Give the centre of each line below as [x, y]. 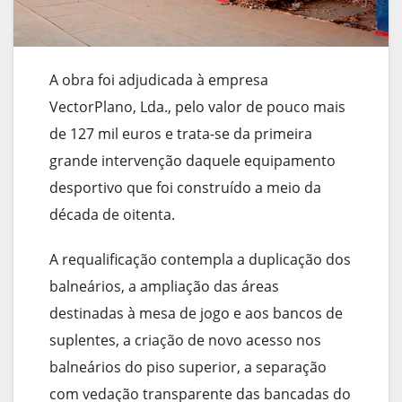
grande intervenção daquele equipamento [192, 160]
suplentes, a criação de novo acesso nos [185, 340]
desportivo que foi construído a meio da [185, 187]
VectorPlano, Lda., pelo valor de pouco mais [197, 106]
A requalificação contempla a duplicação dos [200, 259]
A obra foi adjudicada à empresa [159, 79]
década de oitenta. [112, 214]
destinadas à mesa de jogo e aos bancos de [196, 313]
